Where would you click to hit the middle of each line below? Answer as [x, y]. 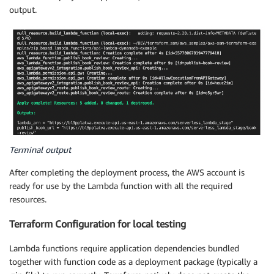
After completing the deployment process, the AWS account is [127, 172]
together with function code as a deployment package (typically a [133, 262]
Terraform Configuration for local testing [98, 224]
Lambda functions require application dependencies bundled [124, 248]
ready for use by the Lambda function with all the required [121, 185]
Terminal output [40, 149]
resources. [28, 199]
